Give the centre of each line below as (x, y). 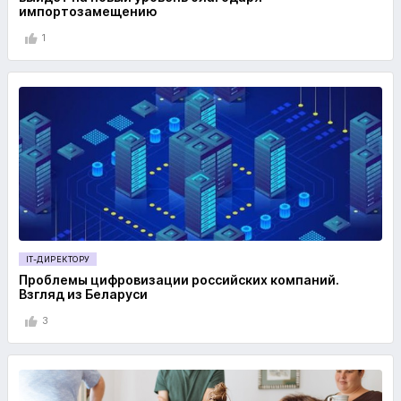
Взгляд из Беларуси (83, 294)
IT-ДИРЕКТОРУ (58, 259)
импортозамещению (88, 11)
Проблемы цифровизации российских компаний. (179, 279)
